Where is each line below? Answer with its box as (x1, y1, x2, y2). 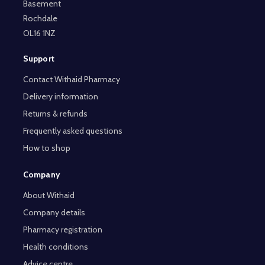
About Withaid (22, 190, 75, 201)
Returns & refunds (22, 108, 88, 119)
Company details (22, 207, 85, 218)
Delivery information (22, 91, 98, 102)
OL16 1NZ (22, 28, 56, 39)
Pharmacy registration (22, 224, 102, 235)
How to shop (22, 143, 70, 154)
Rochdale (22, 13, 57, 24)
